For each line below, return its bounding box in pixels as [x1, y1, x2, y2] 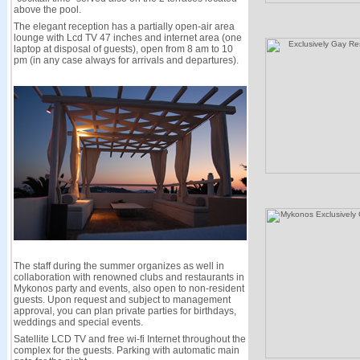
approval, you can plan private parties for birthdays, [13, 305, 236, 317]
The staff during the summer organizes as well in [13, 260, 224, 272]
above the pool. [13, 4, 81, 15]
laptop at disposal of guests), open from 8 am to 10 [13, 43, 233, 55]
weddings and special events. [13, 317, 143, 328]
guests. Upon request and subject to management [13, 294, 231, 305]
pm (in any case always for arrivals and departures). [13, 55, 239, 66]
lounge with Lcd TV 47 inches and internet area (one [13, 32, 242, 43]
